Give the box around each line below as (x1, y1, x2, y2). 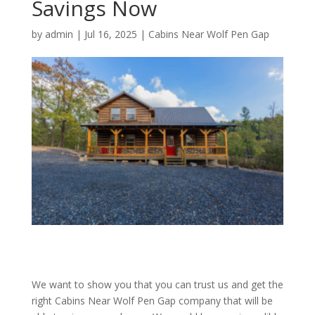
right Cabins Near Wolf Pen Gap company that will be (31, 294, 273, 308)
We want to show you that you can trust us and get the (31, 278, 283, 292)
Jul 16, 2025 (84, 27, 137, 41)
